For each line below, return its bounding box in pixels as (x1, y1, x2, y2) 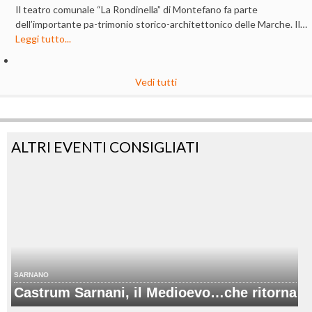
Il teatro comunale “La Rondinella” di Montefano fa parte (15, 3, 258, 16)
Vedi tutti (135, 76, 177, 88)
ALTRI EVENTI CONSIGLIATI (11, 138, 199, 156)
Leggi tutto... (15, 33, 72, 45)
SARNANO (14, 270, 49, 279)
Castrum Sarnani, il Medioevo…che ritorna (14, 284, 297, 300)
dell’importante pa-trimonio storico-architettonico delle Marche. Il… (15, 18, 308, 31)
